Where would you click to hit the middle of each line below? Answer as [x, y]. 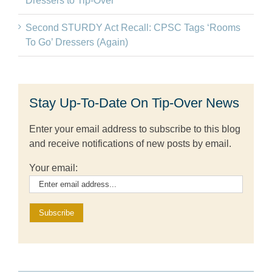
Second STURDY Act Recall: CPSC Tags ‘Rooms [133, 27]
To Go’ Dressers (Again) [77, 42]
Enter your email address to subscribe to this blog [135, 129]
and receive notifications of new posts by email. [130, 143]
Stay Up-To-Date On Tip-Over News [134, 103]
